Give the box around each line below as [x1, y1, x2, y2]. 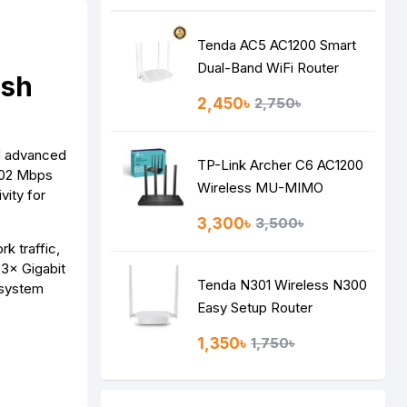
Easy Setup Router [197, 299, 313, 316]
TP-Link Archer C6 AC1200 [197, 156, 364, 174]
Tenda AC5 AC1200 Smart [197, 36, 357, 54]
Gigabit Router [197, 202, 287, 219]
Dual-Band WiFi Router [197, 59, 340, 76]
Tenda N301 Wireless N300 [197, 276, 368, 293]
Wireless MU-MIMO [197, 179, 324, 196]
